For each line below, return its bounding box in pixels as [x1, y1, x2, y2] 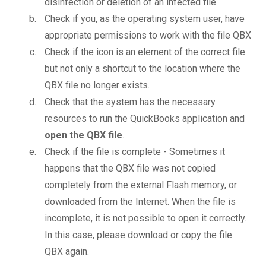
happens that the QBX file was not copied [45, 163, 216, 175]
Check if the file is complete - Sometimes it [45, 146, 225, 158]
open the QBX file [45, 129, 122, 141]
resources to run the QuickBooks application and [45, 113, 245, 125]
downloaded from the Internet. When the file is [45, 196, 236, 208]
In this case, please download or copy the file [45, 229, 232, 241]
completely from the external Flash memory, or [45, 179, 237, 191]
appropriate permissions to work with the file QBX [45, 30, 251, 42]
